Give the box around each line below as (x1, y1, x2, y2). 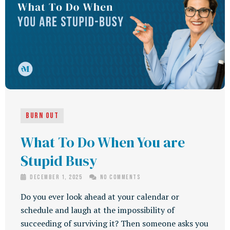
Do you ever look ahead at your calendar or (21, 191, 179, 203)
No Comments (98, 174, 141, 182)
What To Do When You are (21, 132, 185, 152)
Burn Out (26, 111, 59, 121)
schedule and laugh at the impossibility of (21, 204, 175, 216)
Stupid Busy (21, 151, 98, 171)
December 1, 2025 (28, 174, 84, 182)
